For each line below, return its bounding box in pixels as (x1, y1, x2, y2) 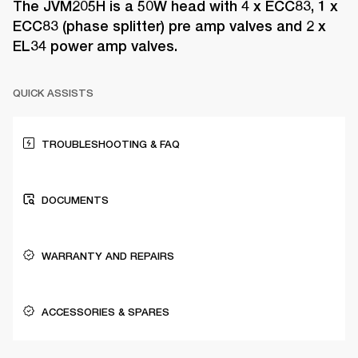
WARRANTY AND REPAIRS (42, 250, 174, 263)
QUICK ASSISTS (13, 87, 93, 100)
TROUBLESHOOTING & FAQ (42, 138, 180, 151)
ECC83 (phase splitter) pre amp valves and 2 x (13, 18, 326, 35)
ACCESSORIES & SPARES (42, 306, 169, 319)
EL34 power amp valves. (13, 38, 177, 55)
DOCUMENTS (42, 194, 109, 207)
